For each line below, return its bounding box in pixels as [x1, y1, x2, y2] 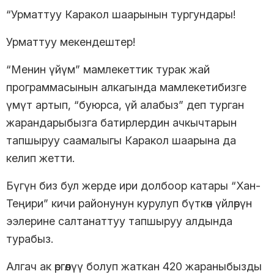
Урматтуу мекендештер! [6, 35, 135, 48]
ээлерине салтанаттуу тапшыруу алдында [6, 214, 232, 228]
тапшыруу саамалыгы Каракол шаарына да [6, 133, 236, 147]
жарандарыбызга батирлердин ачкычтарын [6, 116, 237, 129]
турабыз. [6, 232, 56, 245]
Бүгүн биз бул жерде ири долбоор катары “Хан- [6, 179, 261, 192]
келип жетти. [6, 151, 78, 165]
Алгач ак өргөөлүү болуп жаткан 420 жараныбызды [6, 259, 262, 273]
